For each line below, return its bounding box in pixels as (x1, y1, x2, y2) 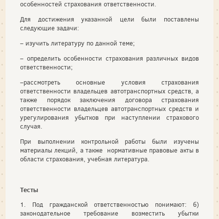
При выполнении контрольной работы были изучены (20, 137, 199, 146)
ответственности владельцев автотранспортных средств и (20, 104, 199, 113)
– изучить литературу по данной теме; (20, 39, 135, 47)
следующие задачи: (20, 23, 79, 32)
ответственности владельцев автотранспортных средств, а (20, 87, 199, 95)
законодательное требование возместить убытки (20, 209, 199, 218)
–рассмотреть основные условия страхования (20, 78, 199, 87)
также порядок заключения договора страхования (20, 95, 199, 104)
